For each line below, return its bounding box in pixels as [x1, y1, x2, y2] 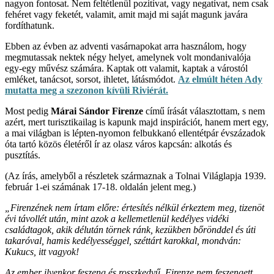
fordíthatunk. [5, 20, 57, 31]
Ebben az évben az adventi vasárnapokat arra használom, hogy [5, 40, 246, 51]
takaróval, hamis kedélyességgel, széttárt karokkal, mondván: [5, 235, 241, 246]
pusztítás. [5, 149, 43, 160]
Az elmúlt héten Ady [178, 73, 262, 84]
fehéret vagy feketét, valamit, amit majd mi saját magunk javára [5, 9, 248, 20]
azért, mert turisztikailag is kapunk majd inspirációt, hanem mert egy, [5, 116, 268, 127]
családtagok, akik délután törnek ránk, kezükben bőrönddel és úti [5, 224, 256, 235]
